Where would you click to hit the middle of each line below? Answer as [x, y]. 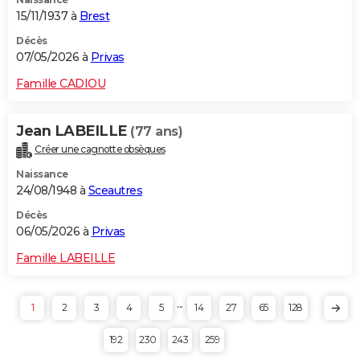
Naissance [42, 174]
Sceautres [115, 190]
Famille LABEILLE [65, 258]
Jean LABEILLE [73, 131]
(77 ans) [156, 131]
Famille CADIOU [61, 83]
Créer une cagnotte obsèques [100, 149]
